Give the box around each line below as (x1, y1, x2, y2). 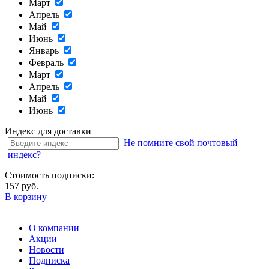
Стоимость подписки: (5, 170, 94, 181)
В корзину (5, 192, 47, 202)
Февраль (29, 58, 64, 68)
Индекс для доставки (5, 126, 91, 137)
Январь (29, 46, 59, 56)
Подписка (29, 255, 70, 266)
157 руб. (5, 181, 38, 192)
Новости (29, 244, 64, 255)
